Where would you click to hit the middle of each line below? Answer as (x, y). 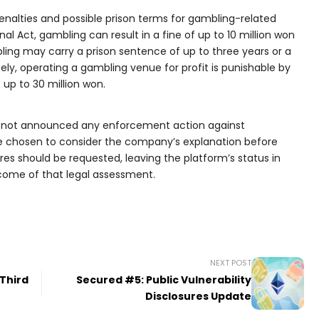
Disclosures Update (199, 296)
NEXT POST (231, 262)
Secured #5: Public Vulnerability (164, 279)
